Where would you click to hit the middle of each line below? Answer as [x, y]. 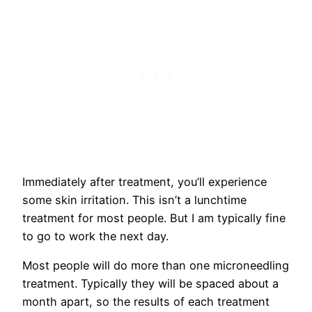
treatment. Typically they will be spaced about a [150, 284]
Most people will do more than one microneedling [156, 266]
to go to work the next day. [97, 236]
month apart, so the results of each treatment [146, 302]
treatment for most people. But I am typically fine [154, 218]
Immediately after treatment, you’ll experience [145, 182]
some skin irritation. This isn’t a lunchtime [134, 200]
